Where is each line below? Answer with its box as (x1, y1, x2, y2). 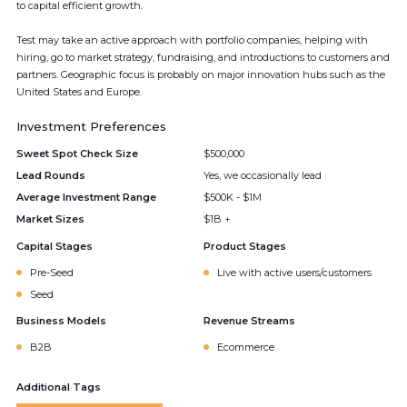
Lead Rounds (16, 169, 85, 182)
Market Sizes (16, 213, 84, 225)
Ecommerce (217, 341, 274, 353)
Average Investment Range (16, 191, 156, 203)
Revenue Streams (203, 314, 295, 327)
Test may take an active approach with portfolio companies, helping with (16, 34, 368, 46)
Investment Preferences (16, 119, 166, 134)
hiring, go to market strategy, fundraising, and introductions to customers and (16, 51, 390, 64)
